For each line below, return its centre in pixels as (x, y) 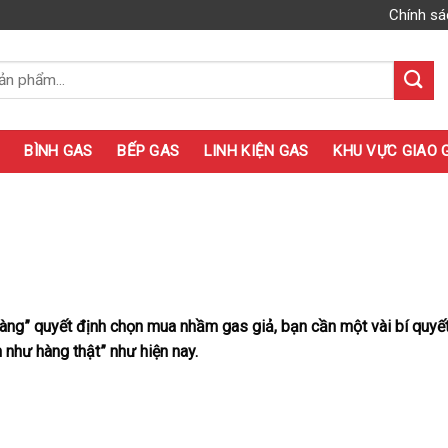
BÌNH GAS (58, 151)
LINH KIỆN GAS (256, 151)
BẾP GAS (148, 151)
